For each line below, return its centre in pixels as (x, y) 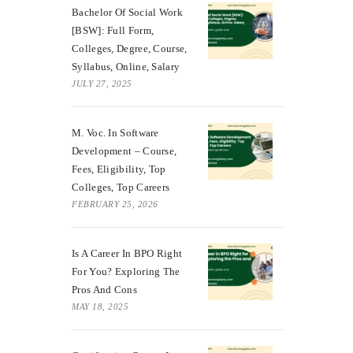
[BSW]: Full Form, (113, 30)
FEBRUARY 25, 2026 (115, 204)
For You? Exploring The (126, 271)
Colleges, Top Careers (121, 187)
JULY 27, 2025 (102, 83)
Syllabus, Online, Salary (126, 66)
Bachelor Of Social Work (127, 12)
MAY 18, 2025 (100, 306)
